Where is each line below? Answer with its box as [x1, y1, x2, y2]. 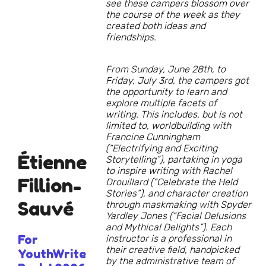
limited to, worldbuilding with [106, 120, 231, 132]
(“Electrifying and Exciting [106, 142, 217, 154]
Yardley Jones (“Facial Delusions [106, 210, 246, 222]
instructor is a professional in [106, 233, 232, 245]
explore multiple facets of [106, 97, 217, 109]
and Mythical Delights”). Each [106, 221, 232, 233]
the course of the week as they [106, 9, 240, 21]
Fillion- [18, 173, 81, 197]
